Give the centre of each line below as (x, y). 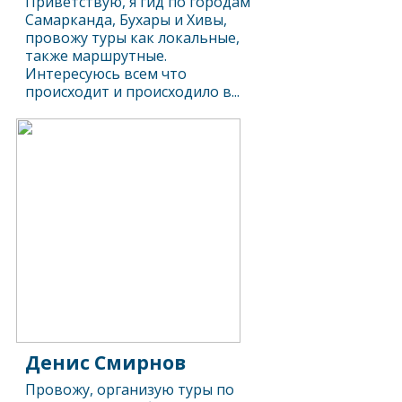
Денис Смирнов (106, 363)
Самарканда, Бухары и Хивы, (127, 20)
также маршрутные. (96, 56)
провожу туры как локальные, (133, 38)
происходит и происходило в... (133, 92)
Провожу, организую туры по (130, 389)
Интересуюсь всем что (106, 74)
